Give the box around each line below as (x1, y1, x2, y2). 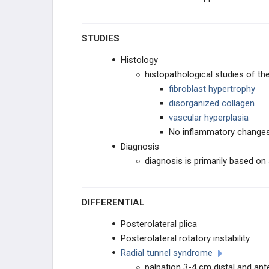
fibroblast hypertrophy (169, 83, 255, 94)
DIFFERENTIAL (88, 197, 145, 208)
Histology (121, 55, 158, 65)
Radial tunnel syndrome (121, 247, 213, 258)
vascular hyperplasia (169, 112, 249, 123)
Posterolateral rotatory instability (121, 233, 250, 244)
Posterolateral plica (121, 219, 197, 229)
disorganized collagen (169, 98, 255, 109)
